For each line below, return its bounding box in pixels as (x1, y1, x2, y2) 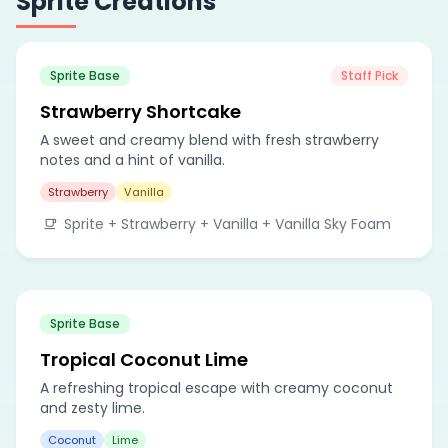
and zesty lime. (40, 397, 145, 418)
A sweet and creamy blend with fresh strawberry (40, 129, 379, 150)
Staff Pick (341, 66, 398, 84)
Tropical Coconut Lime (40, 346, 248, 372)
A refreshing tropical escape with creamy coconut (40, 377, 393, 398)
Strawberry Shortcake (40, 98, 241, 124)
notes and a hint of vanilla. (40, 149, 225, 170)
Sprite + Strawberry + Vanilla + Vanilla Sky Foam (64, 213, 391, 234)
